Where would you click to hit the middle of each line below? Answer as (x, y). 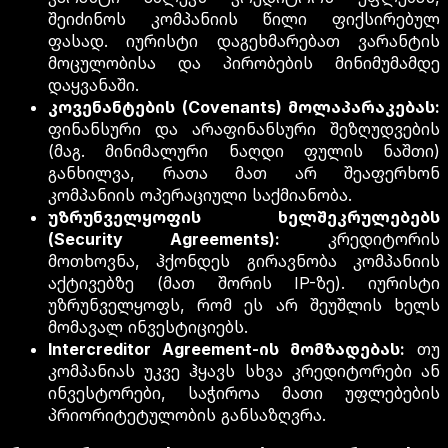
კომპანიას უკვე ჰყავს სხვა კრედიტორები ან (244, 371)
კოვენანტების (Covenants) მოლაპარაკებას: (244, 107)
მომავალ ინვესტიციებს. (148, 327)
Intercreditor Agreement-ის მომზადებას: (226, 349)
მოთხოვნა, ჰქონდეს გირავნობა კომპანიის (244, 261)
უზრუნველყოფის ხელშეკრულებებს (244, 217)
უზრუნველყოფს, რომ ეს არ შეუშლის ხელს (244, 305)
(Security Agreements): (164, 239)
